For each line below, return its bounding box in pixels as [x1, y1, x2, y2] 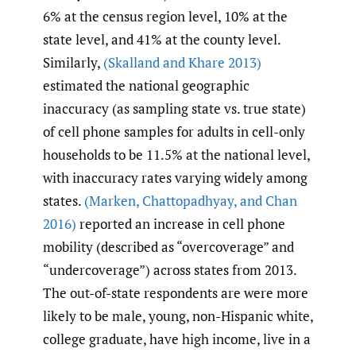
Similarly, [43, 53, 103, 72]
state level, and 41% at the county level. [43, 30, 281, 49]
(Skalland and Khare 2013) [103, 53, 261, 72]
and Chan [237, 192, 297, 211]
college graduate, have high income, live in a [43, 330, 311, 349]
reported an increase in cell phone [76, 215, 285, 234]
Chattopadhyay [139, 192, 234, 211]
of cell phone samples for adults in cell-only [43, 122, 305, 141]
